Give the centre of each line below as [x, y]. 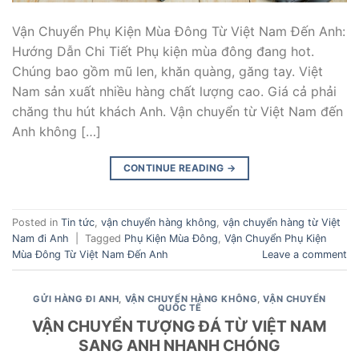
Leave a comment [305, 254]
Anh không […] [56, 131]
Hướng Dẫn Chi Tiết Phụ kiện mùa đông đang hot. [163, 51]
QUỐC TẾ [179, 307]
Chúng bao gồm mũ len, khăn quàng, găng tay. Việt [167, 71]
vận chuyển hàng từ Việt [282, 222]
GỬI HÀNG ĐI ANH [76, 298]
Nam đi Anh [40, 238]
